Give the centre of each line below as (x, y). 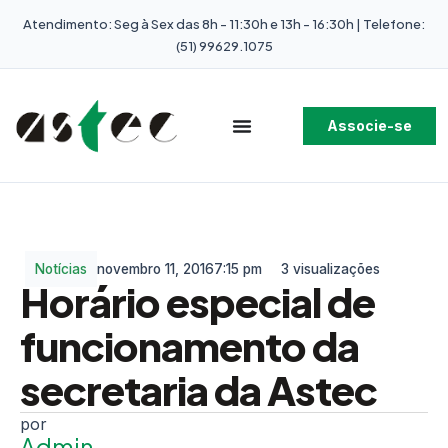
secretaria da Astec (198, 389)
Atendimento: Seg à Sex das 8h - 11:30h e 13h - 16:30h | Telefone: (224, 24)
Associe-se (369, 125)
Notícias (61, 269)
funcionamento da (189, 345)
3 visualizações (330, 269)
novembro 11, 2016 (155, 269)
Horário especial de (197, 301)
